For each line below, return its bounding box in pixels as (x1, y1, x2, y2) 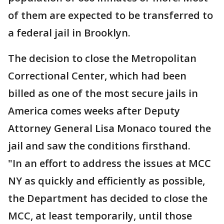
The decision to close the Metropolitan (8, 51, 196, 65)
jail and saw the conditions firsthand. (8, 139, 190, 153)
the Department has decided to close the (8, 191, 207, 205)
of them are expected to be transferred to (8, 8, 213, 22)
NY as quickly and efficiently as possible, (8, 174, 205, 188)
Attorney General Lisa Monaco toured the (8, 121, 211, 135)
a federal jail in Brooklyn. (8, 26, 130, 40)
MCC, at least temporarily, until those (8, 209, 192, 223)
